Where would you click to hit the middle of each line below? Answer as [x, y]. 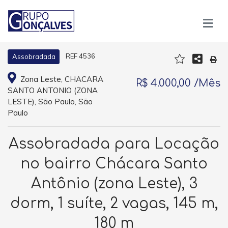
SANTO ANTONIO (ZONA [53, 90]
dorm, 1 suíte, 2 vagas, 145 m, [114, 204]
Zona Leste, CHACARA [61, 79]
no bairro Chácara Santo [114, 164]
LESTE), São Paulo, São [50, 102]
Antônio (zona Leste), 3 [114, 184]
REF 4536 [80, 56]
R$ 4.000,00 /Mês [178, 83]
